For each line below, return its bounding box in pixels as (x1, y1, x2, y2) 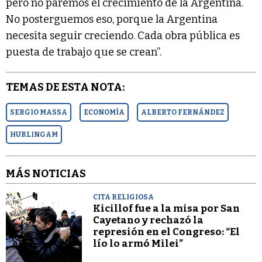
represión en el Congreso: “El (93, 226, 240, 239)
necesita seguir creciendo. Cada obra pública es (6, 29, 240, 43)
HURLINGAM (10, 130, 58, 139)
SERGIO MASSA (10, 108, 67, 117)
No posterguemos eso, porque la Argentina (6, 13, 218, 26)
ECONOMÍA (84, 108, 125, 117)
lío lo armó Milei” (93, 237, 184, 250)
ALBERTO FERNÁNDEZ (141, 108, 225, 117)
